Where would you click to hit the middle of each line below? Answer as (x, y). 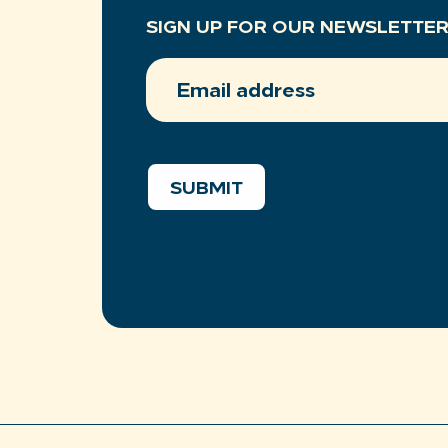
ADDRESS (183, 83)
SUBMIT (206, 190)
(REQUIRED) (267, 83)
